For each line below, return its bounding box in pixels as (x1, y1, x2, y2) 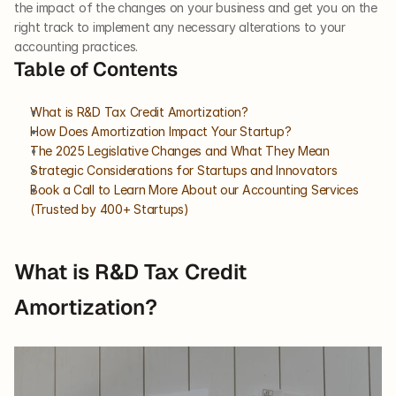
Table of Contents (14, 57, 178, 81)
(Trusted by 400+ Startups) (30, 202, 189, 217)
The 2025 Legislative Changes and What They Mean (30, 143, 330, 158)
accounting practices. (14, 39, 141, 54)
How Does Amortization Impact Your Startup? (30, 124, 292, 139)
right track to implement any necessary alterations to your (14, 19, 346, 34)
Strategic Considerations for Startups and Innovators (30, 163, 338, 178)
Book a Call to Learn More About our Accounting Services (30, 182, 359, 197)
